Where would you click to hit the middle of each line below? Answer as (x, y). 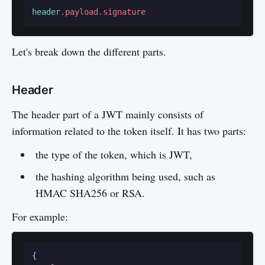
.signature (122, 12)
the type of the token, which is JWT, (114, 154)
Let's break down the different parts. (89, 51)
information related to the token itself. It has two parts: (129, 131)
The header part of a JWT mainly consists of (108, 114)
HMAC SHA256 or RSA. (90, 193)
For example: (40, 216)
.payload (79, 12)
